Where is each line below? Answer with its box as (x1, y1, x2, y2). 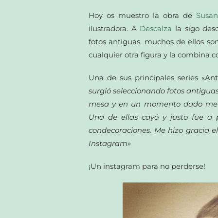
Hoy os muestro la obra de (89, 10, 196, 20)
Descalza (140, 23, 172, 33)
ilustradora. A (89, 23, 140, 33)
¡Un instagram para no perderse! (89, 161, 205, 171)
